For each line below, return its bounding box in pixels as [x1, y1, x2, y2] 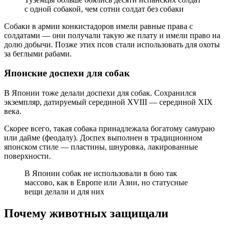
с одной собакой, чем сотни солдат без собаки [24, 4, 184, 13]
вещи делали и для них [24, 187, 104, 196]
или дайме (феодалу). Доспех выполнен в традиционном [4, 133, 202, 142]
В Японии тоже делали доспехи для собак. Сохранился [4, 89, 196, 98]
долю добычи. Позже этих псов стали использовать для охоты [4, 40, 220, 49]
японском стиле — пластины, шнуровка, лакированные [4, 142, 198, 152]
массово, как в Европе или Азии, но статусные [24, 178, 188, 187]
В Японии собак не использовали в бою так [24, 169, 177, 178]
